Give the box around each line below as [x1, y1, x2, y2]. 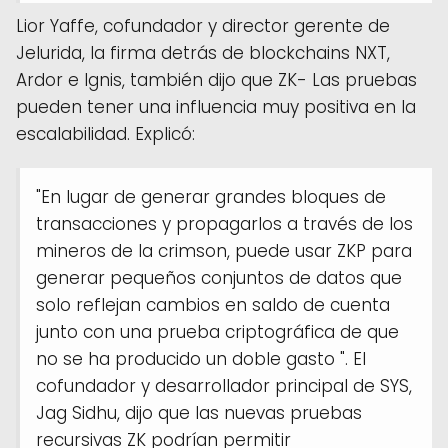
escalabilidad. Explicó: [16, 121, 195, 146]
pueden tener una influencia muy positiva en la [16, 94, 416, 119]
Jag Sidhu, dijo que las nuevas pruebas [36, 400, 362, 425]
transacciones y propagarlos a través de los [36, 211, 413, 236]
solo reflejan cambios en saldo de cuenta [36, 292, 390, 317]
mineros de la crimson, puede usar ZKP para [36, 238, 412, 263]
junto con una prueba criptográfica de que [36, 319, 399, 344]
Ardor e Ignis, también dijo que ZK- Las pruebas [16, 67, 417, 92]
